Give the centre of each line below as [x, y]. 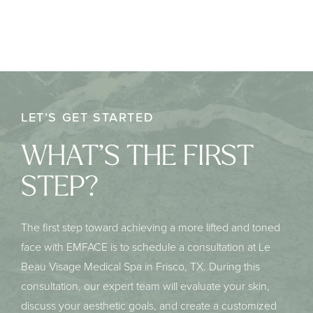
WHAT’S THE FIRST [137, 158]
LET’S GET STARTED [88, 118]
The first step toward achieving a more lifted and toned [151, 228]
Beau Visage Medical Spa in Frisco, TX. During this [140, 267]
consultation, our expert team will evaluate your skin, [145, 286]
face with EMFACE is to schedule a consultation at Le [146, 247]
